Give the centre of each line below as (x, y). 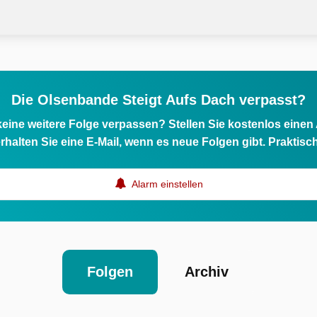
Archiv (206, 272)
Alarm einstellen (166, 184)
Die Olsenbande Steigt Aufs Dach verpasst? (158, 100)
